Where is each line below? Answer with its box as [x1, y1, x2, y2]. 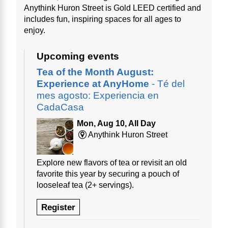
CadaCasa [37, 101, 84, 112]
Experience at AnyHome [37, 78, 149, 89]
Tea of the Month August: [37, 66, 154, 77]
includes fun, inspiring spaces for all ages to [24, 14, 181, 23]
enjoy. [24, 25, 45, 35]
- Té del [149, 78, 185, 89]
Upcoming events [37, 50, 119, 62]
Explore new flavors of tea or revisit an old [37, 158, 187, 167]
